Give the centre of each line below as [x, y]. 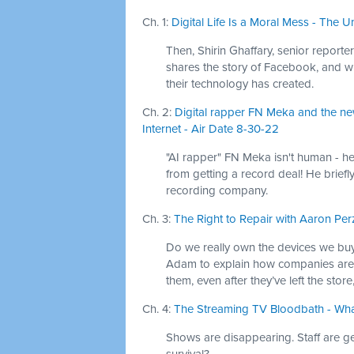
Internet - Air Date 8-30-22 [211, 129]
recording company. [217, 190]
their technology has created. [240, 84]
